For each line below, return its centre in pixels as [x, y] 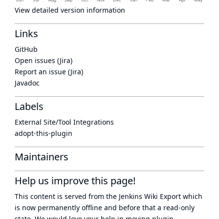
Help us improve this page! [75, 181]
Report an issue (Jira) [49, 72]
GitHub [26, 49]
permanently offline [70, 208]
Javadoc [27, 83]
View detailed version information [70, 10]
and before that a [133, 208]
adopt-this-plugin [44, 133]
